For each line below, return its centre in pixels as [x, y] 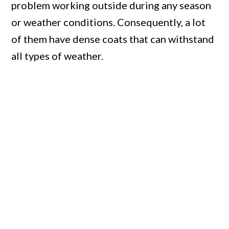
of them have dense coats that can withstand [113, 39]
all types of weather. [58, 56]
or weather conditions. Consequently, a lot [109, 22]
